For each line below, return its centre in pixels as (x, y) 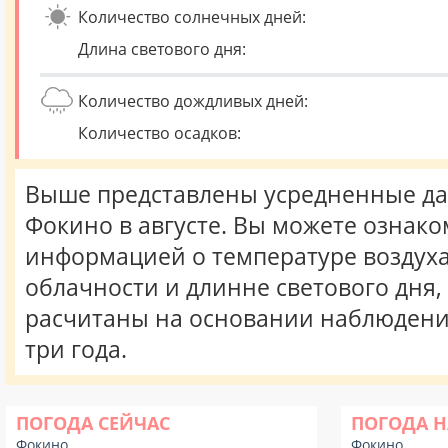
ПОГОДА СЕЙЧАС (93, 423)
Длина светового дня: (162, 49)
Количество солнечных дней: (192, 17)
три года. (76, 349)
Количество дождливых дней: (193, 101)
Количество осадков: (159, 133)
